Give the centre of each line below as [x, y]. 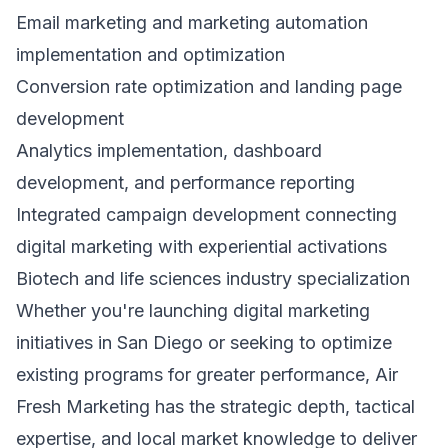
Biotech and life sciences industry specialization [213, 278]
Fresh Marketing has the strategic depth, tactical [215, 406]
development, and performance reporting [185, 182]
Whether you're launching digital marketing [193, 310]
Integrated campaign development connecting [206, 214]
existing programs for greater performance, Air [207, 374]
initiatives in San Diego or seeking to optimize [204, 342]
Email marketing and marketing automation [192, 22]
